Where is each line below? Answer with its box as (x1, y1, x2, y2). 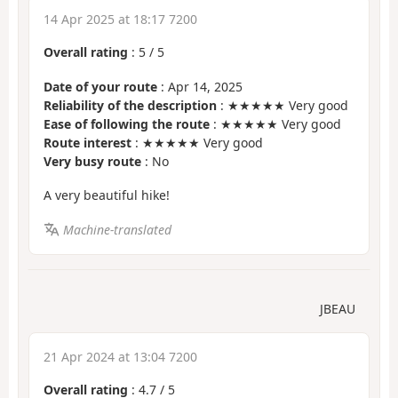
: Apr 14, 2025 (157, 77, 243, 95)
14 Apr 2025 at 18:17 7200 (44, 11, 197, 28)
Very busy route (44, 152, 141, 170)
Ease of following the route (44, 115, 210, 132)
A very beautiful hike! (44, 187, 170, 204)
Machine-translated (62, 220, 171, 238)
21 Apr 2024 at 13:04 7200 (44, 348, 197, 366)
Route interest (44, 133, 131, 151)
